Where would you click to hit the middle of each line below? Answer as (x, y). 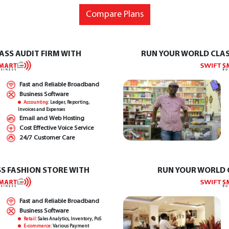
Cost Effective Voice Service (56, 128)
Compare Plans (114, 15)
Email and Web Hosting (51, 118)
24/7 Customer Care (47, 138)
